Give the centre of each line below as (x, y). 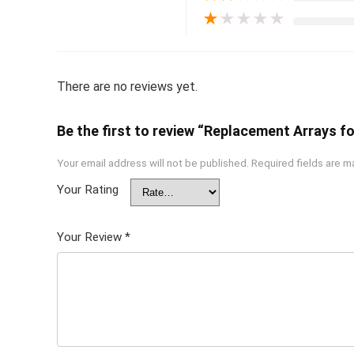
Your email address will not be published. (153, 162)
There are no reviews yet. (127, 86)
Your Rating (88, 189)
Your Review (91, 237)
